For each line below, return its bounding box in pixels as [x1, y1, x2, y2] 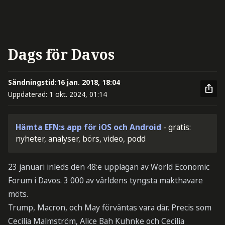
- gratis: [163, 122, 191, 133]
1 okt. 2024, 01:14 [49, 89, 107, 99]
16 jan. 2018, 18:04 [56, 77, 120, 87]
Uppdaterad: [8, 89, 49, 99]
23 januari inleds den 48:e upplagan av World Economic [8, 161, 209, 173]
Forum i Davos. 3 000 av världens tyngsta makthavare [8, 175, 203, 186]
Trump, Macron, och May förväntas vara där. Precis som [8, 202, 211, 213]
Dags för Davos [8, 45, 115, 64]
